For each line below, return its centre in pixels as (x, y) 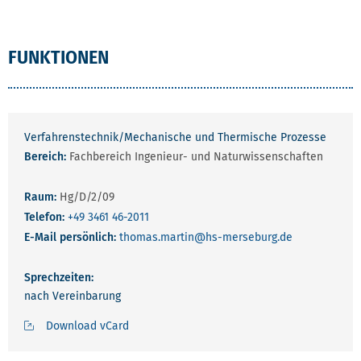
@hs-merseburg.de (243, 237)
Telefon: (46, 217)
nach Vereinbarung (73, 296)
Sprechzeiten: (59, 278)
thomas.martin (157, 237)
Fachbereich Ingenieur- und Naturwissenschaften (195, 157)
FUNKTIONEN (58, 57)
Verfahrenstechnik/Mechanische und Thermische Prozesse (175, 137)
